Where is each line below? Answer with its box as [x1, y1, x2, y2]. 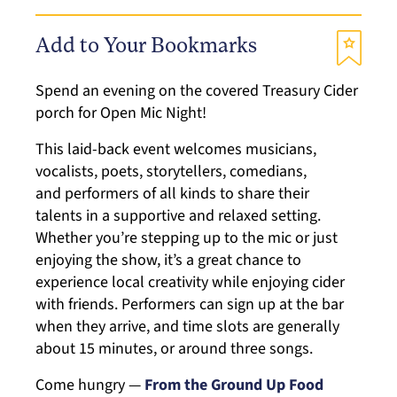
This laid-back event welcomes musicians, [35, 137, 316, 160]
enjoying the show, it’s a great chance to [35, 248, 301, 271]
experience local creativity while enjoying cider [35, 270, 345, 293]
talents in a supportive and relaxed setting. [35, 204, 321, 227]
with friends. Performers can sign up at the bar [35, 292, 344, 315]
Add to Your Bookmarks [35, 36, 257, 58]
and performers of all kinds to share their [35, 182, 309, 205]
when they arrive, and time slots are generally [35, 315, 339, 338]
